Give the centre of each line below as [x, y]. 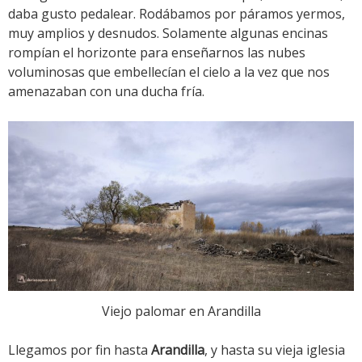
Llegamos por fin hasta [80, 350]
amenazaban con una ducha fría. [106, 92]
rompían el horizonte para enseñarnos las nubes [157, 53]
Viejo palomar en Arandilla [181, 311]
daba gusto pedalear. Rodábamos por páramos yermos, [177, 14]
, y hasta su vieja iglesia [275, 350]
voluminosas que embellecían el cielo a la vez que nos [169, 72]
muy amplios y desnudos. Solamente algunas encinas [168, 34]
